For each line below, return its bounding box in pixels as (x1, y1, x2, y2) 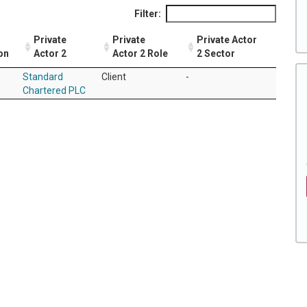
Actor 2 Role (112, 48, 168, 60)
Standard (23, 71, 63, 83)
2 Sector (197, 48, 235, 60)
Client (101, 71, 126, 83)
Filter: (134, 8, 161, 20)
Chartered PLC (23, 85, 86, 97)
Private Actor (197, 34, 257, 46)
